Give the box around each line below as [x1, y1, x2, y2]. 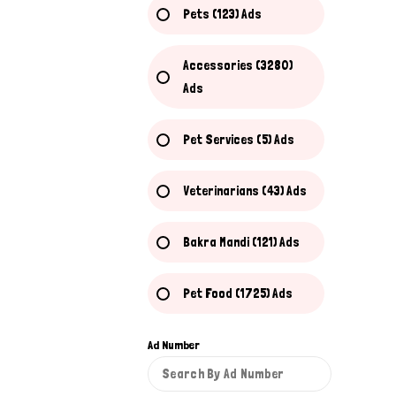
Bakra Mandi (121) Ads [183, 234, 300, 250]
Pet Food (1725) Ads [183, 286, 293, 301]
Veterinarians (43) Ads [183, 183, 307, 199]
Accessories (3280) [183, 57, 293, 73]
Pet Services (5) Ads [183, 132, 294, 148]
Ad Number [148, 338, 200, 352]
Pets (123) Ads [183, 6, 262, 22]
